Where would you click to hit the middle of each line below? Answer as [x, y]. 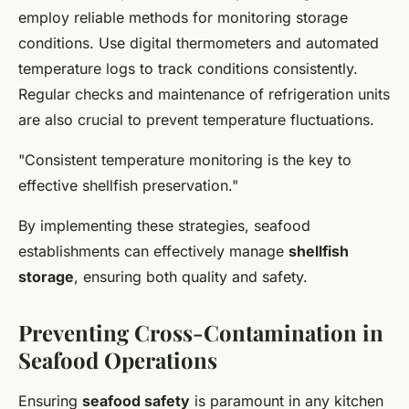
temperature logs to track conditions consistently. [188, 69]
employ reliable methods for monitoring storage [183, 18]
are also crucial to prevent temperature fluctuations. [196, 120]
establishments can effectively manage [153, 252]
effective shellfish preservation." [128, 186]
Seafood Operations [118, 360]
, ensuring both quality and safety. [191, 277]
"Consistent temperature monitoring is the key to [185, 160]
